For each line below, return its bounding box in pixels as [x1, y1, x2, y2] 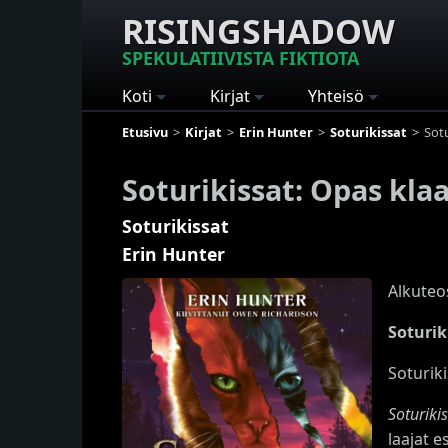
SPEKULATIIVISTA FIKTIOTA [122, 46, 359, 70]
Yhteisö [308, 85, 364, 107]
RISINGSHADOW [122, 8, 395, 54]
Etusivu [122, 122, 168, 141]
